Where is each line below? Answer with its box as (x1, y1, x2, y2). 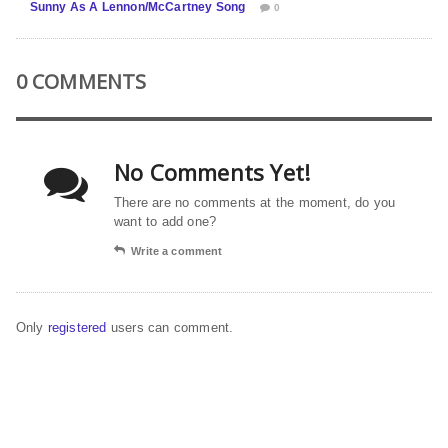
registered (47, 319, 111, 335)
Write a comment (131, 244, 223, 257)
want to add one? (114, 213, 217, 229)
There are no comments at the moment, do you (114, 194, 396, 210)
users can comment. (110, 319, 234, 335)
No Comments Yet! (114, 156, 311, 187)
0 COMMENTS (15, 67, 147, 95)
